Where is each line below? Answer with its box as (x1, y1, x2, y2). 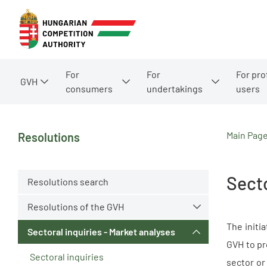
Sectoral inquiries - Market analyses (27, 225, 175, 237)
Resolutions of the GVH (27, 200, 124, 212)
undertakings (147, 82, 203, 94)
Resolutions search (27, 175, 108, 187)
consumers (66, 82, 113, 94)
